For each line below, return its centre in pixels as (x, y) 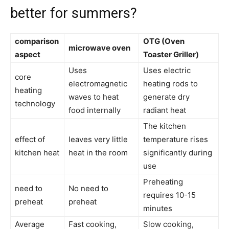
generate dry (166, 97)
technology (35, 103)
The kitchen (165, 126)
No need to (88, 188)
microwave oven (99, 48)
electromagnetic (98, 83)
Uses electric (167, 70)
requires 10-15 (169, 195)
